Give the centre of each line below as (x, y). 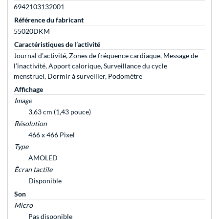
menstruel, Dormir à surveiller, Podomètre (78, 76)
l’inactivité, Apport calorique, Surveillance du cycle (90, 66)
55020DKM (32, 31)
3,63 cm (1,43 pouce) (60, 112)
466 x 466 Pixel (52, 135)
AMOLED (43, 158)
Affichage (29, 89)
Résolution (31, 124)
